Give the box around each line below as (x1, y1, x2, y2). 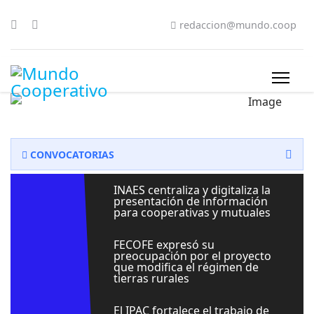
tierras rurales (113, 270, 189, 286)
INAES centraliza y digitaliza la (113, 182, 271, 198)
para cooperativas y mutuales (113, 204, 271, 220)
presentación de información (113, 193, 268, 209)
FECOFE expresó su (113, 236, 214, 252)
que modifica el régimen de (113, 259, 259, 275)
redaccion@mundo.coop (179, 18, 296, 32)
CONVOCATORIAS (30, 147, 114, 161)
